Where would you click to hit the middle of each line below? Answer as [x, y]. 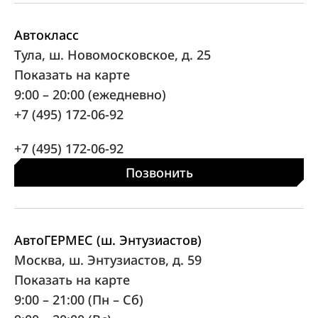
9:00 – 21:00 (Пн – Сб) [81, 299]
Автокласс [46, 34]
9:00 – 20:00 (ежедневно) [90, 94]
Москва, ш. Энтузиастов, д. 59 [108, 259]
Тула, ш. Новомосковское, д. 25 [113, 54]
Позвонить [159, 172]
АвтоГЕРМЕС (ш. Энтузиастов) [108, 240]
